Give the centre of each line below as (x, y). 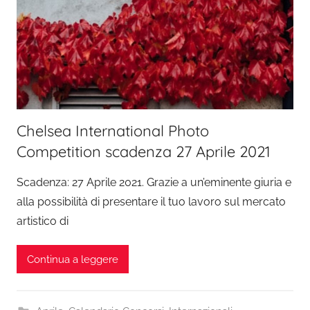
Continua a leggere (73, 259)
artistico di (43, 221)
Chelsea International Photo (113, 131)
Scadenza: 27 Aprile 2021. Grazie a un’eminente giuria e (154, 183)
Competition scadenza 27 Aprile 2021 (143, 152)
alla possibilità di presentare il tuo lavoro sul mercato (151, 202)
